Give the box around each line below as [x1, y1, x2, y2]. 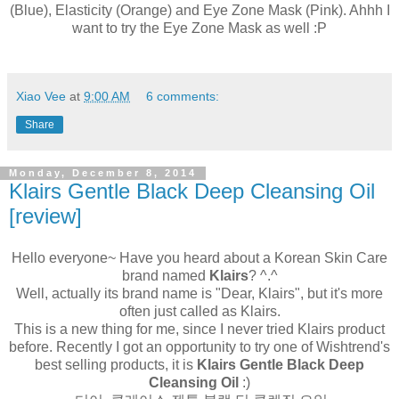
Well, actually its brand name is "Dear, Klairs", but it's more [16, 286, 383, 302]
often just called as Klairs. [118, 304, 281, 320]
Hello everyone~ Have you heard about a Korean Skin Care [12, 250, 387, 266]
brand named [121, 268, 209, 284]
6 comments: [146, 88, 220, 103]
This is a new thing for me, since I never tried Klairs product [14, 322, 385, 338]
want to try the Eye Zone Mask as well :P [72, 20, 327, 36]
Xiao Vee [16, 88, 66, 103]
